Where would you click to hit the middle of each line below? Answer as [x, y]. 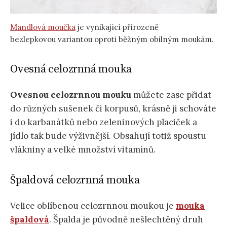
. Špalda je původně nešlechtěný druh [126, 220]
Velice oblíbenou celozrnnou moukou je [93, 206]
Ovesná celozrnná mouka [71, 69]
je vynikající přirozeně [117, 27]
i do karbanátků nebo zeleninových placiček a [104, 122]
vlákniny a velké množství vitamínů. [83, 150]
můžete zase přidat [171, 95]
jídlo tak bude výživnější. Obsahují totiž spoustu [108, 136]
